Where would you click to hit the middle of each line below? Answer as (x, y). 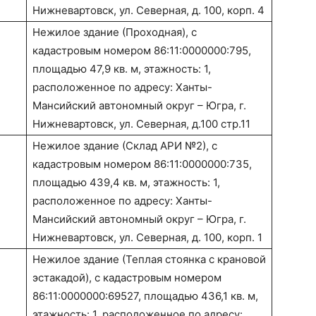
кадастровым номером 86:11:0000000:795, (142, 51)
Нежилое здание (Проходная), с (115, 32)
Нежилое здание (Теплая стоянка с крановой (149, 260)
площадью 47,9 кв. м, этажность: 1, (122, 69)
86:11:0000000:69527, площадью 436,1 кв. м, (145, 296)
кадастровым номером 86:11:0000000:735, (142, 164)
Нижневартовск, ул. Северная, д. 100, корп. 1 (147, 238)
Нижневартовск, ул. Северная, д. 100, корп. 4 (148, 11)
